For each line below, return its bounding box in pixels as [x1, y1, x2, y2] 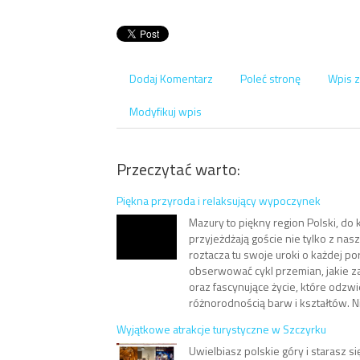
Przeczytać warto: [117, 157, 240, 182]
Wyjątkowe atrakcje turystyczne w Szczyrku [117, 321, 326, 337]
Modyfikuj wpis [129, 103, 202, 120]
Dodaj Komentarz [129, 70, 213, 87]
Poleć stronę [240, 70, 301, 87]
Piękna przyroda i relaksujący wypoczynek [117, 192, 321, 209]
